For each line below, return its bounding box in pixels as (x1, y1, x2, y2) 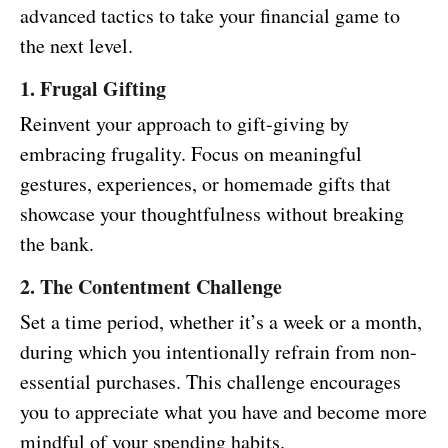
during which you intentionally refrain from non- (20, 338, 417, 366)
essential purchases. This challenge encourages (20, 368, 401, 396)
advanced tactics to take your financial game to (20, 2, 400, 30)
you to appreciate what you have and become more (20, 398, 427, 426)
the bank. (20, 230, 94, 258)
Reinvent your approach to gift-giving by (20, 110, 349, 138)
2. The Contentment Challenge (20, 272, 282, 302)
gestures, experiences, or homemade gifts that (20, 170, 391, 198)
